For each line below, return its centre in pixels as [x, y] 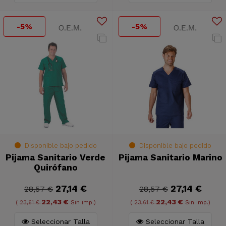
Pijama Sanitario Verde [56, 158]
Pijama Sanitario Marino [170, 158]
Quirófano [55, 168]
